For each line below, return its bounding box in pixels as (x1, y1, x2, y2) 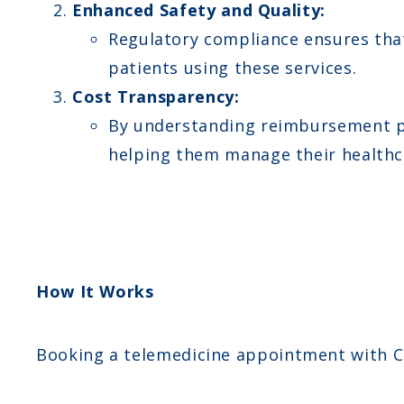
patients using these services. (108, 56, 357, 78)
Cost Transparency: (72, 85, 240, 107)
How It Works (36, 280, 154, 302)
